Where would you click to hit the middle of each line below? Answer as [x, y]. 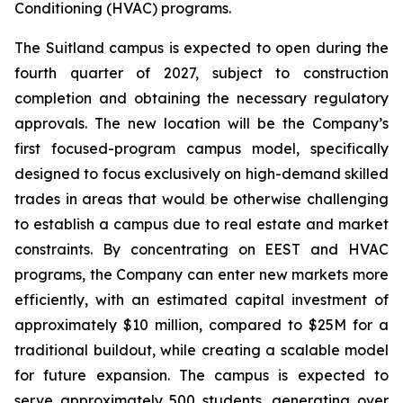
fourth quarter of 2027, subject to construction [201, 73]
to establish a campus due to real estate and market [201, 224]
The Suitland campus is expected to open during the [201, 48]
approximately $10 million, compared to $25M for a [201, 325]
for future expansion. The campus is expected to [201, 375]
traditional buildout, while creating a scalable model [201, 350]
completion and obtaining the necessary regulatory [201, 98]
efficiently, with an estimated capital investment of [201, 300]
